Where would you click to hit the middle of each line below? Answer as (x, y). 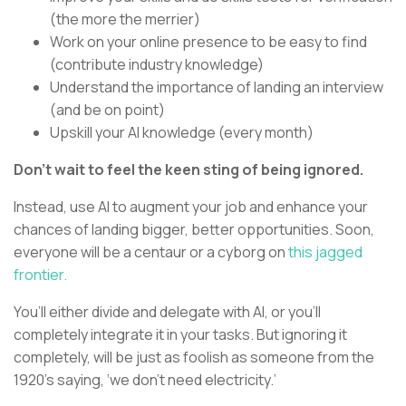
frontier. (40, 275)
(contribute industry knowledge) (157, 65)
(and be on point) (107, 110)
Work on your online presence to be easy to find (208, 42)
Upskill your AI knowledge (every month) (182, 133)
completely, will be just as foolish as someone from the (194, 358)
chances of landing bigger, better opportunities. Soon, (194, 230)
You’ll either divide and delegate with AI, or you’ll (167, 312)
